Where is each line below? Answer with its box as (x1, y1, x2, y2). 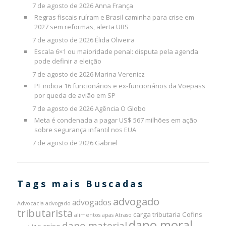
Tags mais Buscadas (17, 178, 144, 190)
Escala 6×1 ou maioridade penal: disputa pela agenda (34, 47, 198, 56)
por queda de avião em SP (34, 91, 116, 100)
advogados (72, 197, 111, 208)
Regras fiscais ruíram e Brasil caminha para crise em (34, 13, 194, 22)
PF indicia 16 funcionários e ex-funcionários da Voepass (34, 81, 205, 91)
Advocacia (17, 200, 44, 207)
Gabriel (94, 138, 118, 148)
